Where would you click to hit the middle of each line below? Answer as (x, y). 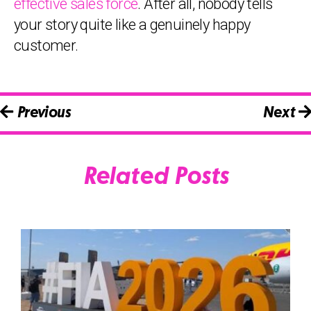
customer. (46, 45)
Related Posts (155, 178)
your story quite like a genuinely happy (132, 25)
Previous (42, 114)
